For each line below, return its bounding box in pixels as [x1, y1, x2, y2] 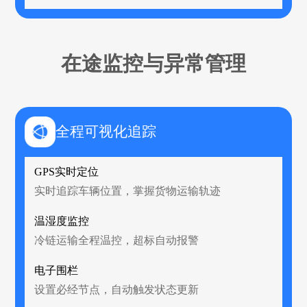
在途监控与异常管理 [61, 51, 246, 75]
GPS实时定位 [34, 165, 99, 177]
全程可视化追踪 [56, 123, 157, 140]
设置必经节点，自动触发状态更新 [34, 283, 199, 295]
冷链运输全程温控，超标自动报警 [34, 234, 199, 246]
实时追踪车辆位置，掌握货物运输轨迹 [34, 184, 221, 197]
